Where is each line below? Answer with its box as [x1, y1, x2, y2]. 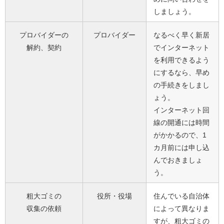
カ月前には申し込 [153, 143, 209, 152]
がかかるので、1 [153, 131, 206, 139]
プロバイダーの [19, 31, 68, 39]
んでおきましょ [153, 156, 202, 164]
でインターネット [153, 43, 209, 52]
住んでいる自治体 [153, 192, 209, 200]
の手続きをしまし [153, 81, 209, 89]
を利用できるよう [153, 56, 209, 64]
